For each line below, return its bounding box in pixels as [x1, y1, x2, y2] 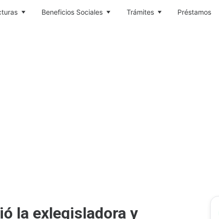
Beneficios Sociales [41, 8, 103, 16]
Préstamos [177, 8, 212, 16]
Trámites [126, 8, 154, 16]
